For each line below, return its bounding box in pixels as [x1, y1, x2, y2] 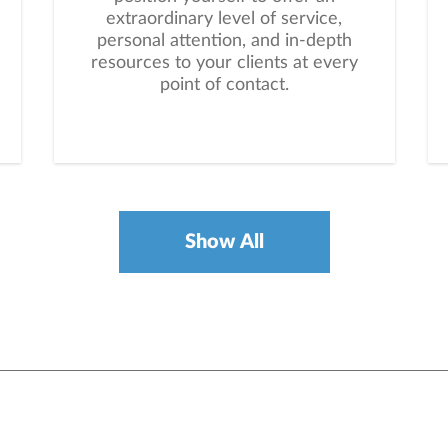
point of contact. [159, 76, 289, 95]
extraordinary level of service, [106, 10, 342, 29]
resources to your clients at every [90, 54, 358, 73]
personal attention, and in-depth [96, 32, 352, 51]
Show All [184, 232, 264, 253]
